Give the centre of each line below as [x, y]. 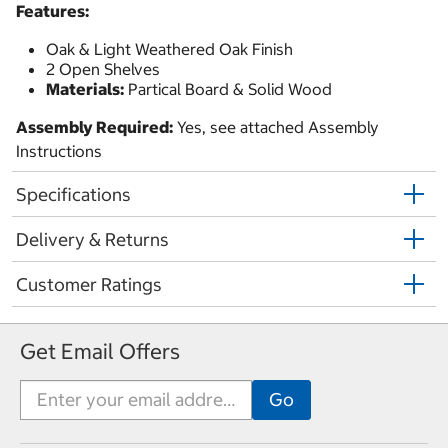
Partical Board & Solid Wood [228, 89]
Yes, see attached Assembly [275, 127]
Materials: [85, 89]
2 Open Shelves [103, 69]
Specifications [73, 194]
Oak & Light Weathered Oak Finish [169, 49]
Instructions [59, 151]
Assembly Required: [94, 127]
